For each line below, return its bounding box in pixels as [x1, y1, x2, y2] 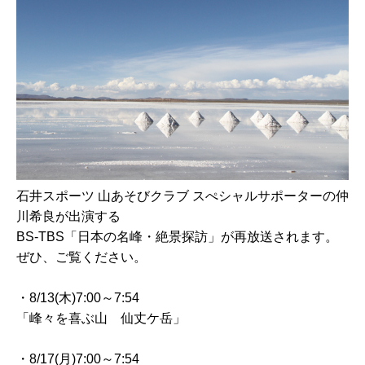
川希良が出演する [16, 209, 121, 223]
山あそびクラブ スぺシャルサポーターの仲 [98, 188, 349, 203]
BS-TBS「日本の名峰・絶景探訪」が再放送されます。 [16, 229, 338, 244]
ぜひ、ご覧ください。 [16, 249, 147, 264]
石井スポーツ [16, 188, 95, 203]
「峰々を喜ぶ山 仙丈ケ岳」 [16, 310, 186, 325]
